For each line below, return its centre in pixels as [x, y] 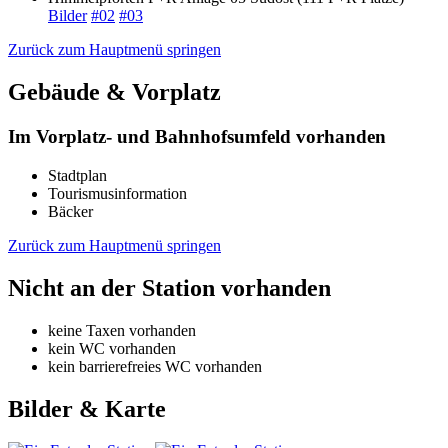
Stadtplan [77, 175]
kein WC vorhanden [112, 348]
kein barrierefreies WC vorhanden [155, 366]
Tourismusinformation [117, 193]
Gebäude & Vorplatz [114, 92]
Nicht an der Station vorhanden [169, 287]
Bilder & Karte [87, 408]
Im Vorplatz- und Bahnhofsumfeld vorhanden [197, 137]
